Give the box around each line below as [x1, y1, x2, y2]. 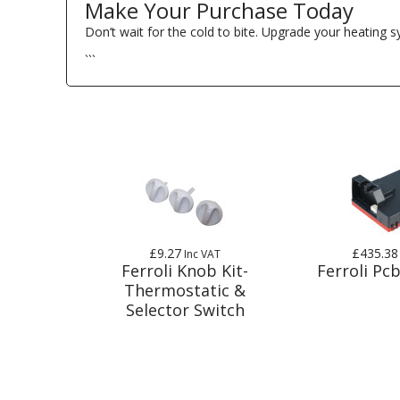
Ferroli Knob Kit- [121, 259, 249, 281]
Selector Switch [125, 298, 245, 321]
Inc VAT [181, 246, 221, 262]
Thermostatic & [124, 279, 246, 301]
